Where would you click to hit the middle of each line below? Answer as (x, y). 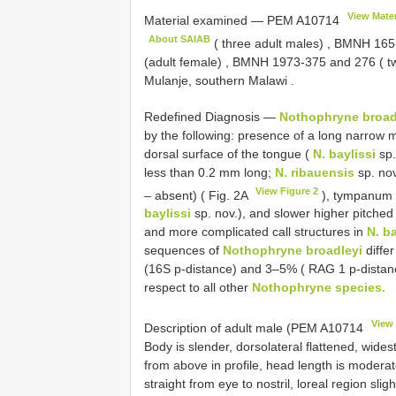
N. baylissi (344, 153)
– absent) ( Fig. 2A (198, 195)
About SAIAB (180, 38)
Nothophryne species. (319, 288)
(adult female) (185, 61)
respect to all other (198, 288)
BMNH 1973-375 (279, 61)
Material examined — (206, 20)
